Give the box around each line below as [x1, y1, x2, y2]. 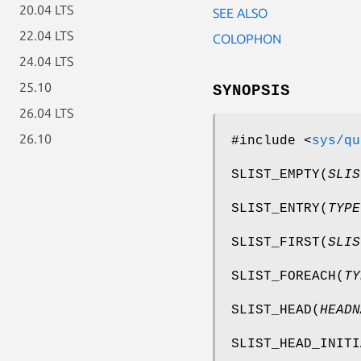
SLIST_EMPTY [231, 167, 320, 182]
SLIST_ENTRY [231, 201, 320, 216]
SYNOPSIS [213, 81, 290, 100]
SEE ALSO [213, 5, 268, 20]
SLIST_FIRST [231, 234, 320, 250]
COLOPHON [213, 31, 281, 46]
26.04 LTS [19, 106, 73, 120]
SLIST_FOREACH [231, 268, 336, 284]
